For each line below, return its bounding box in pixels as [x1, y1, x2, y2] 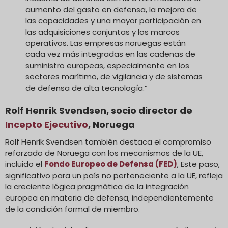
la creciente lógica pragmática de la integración [5, 181, 189, 192]
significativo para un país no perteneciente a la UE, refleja [5, 169, 223, 181]
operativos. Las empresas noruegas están [25, 37, 186, 48]
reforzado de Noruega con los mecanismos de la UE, [5, 147, 203, 158]
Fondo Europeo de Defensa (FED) [44, 158, 177, 169]
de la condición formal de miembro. [5, 203, 140, 214]
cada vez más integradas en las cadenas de [25, 48, 195, 60]
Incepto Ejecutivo [5, 118, 88, 131]
